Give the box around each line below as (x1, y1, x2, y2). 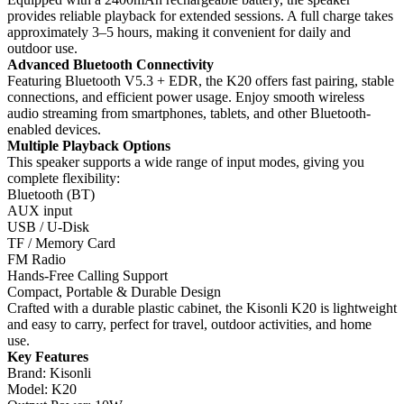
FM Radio (7, 252, 66, 268)
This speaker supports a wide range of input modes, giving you (7, 154, 364, 170)
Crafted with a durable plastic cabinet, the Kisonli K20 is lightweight (7, 300, 397, 317)
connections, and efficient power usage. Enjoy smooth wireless (7, 89, 364, 106)
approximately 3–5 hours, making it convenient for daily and (7, 24, 351, 41)
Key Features (7, 349, 88, 365)
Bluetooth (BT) (7, 187, 95, 203)
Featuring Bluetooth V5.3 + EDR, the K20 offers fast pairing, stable (7, 73, 394, 89)
